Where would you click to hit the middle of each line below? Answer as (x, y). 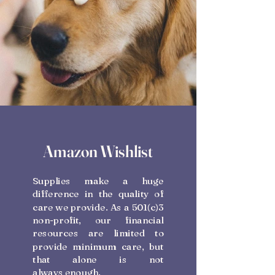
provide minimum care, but (98, 246)
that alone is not (98, 259)
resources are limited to (98, 233)
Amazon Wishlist (98, 151)
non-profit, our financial (98, 220)
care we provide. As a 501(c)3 (98, 207)
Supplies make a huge (98, 180)
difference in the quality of (98, 194)
